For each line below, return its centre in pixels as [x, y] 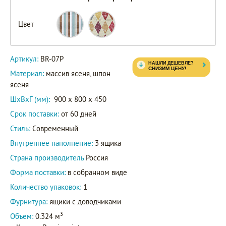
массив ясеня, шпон [78, 73]
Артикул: [25, 59]
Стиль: [20, 128]
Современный [54, 128]
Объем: [22, 216]
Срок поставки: [35, 114]
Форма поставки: [38, 172]
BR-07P [52, 59]
